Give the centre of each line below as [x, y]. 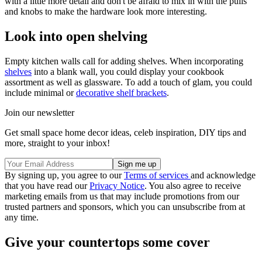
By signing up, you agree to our [64, 175]
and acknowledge [223, 175]
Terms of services [157, 175]
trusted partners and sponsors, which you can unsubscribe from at [125, 206]
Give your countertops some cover [107, 242]
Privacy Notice [117, 185]
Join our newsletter [39, 112]
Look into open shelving [76, 36]
